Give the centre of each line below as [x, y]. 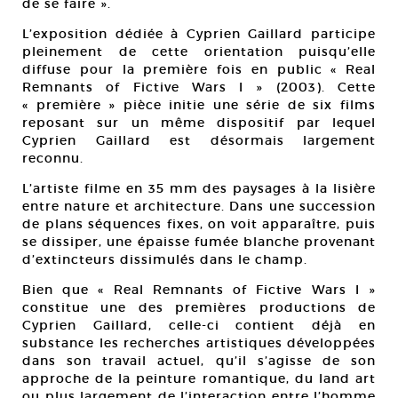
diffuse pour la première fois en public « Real [199, 69]
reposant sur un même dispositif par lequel [199, 123]
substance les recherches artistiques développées [199, 343]
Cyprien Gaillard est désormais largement [199, 140]
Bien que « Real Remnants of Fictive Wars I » [199, 290]
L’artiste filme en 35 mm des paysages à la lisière [199, 188]
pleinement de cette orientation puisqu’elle [199, 52]
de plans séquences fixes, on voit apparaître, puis [199, 224]
